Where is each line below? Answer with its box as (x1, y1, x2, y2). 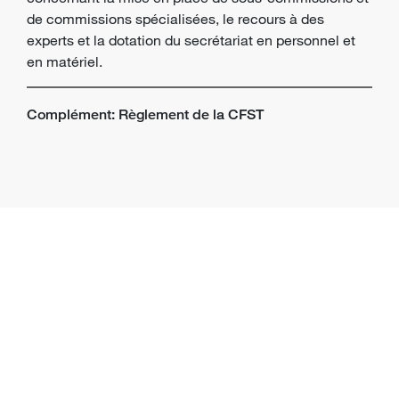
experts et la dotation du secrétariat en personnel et (27, 31, 355, 49)
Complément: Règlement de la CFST (27, 106, 264, 123)
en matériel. (27, 53, 102, 70)
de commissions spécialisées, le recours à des (27, 10, 324, 28)
